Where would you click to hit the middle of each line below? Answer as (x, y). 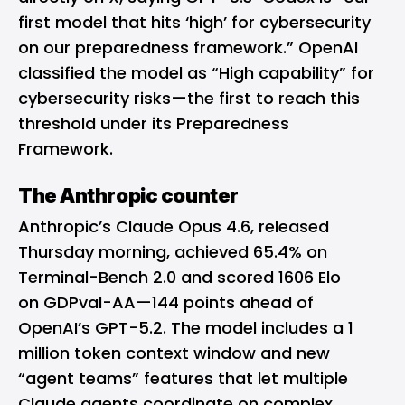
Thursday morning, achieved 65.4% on (173, 252)
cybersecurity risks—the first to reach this (189, 99)
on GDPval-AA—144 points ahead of (166, 303)
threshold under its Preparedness (154, 124)
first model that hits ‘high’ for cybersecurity (194, 23)
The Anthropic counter (128, 196)
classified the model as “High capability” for (196, 73)
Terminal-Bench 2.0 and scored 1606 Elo (179, 278)
